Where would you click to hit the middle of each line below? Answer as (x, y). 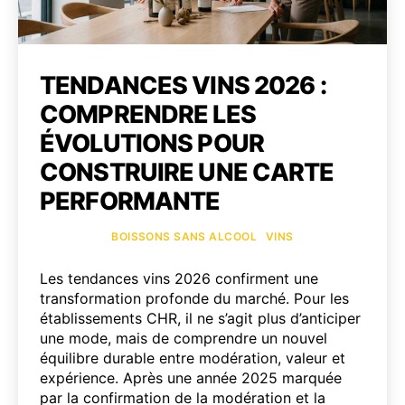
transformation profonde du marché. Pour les (194, 298)
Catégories (80, 233)
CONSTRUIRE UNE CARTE (187, 172)
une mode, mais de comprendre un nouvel (184, 338)
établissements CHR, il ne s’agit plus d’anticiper (200, 318)
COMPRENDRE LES (148, 114)
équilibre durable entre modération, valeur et (193, 358)
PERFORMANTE (130, 201)
